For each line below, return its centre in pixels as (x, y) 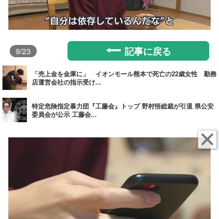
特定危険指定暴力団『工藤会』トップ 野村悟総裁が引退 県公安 (123, 106)
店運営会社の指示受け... (66, 82)
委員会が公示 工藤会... (64, 114)
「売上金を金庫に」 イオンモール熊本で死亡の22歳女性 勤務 (124, 74)
